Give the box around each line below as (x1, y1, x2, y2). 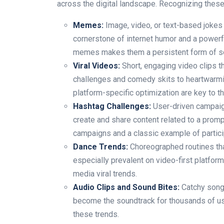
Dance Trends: (73, 141, 128, 151)
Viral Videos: (73, 60, 120, 70)
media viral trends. (73, 168, 137, 178)
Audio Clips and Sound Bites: (73, 182, 179, 192)
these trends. (73, 209, 119, 219)
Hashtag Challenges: (73, 101, 151, 111)
